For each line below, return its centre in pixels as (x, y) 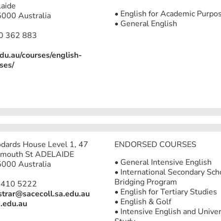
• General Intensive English (163, 162)
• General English (146, 24)
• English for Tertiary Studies (166, 192)
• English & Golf (143, 202)
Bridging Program (146, 182)
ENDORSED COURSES (155, 145)
